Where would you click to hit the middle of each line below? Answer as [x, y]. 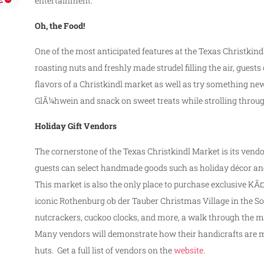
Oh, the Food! [60, 25]
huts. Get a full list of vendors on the [105, 250]
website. [190, 250]
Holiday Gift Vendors [76, 126]
